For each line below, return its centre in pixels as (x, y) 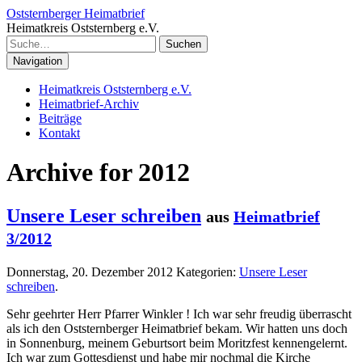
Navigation (38, 61)
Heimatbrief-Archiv (89, 104)
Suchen (183, 44)
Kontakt (59, 133)
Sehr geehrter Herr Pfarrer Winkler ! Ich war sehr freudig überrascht (179, 314)
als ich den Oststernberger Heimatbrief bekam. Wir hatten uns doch (177, 328)
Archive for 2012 (98, 173)
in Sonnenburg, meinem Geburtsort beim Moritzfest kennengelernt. (177, 343)
